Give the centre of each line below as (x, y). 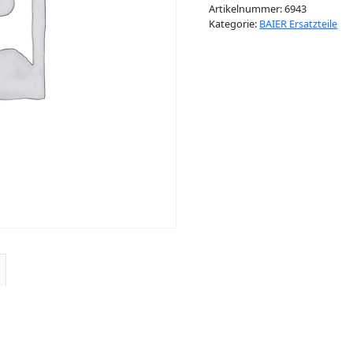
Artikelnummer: (247, 9)
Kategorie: (234, 24)
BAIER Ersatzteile (299, 24)
